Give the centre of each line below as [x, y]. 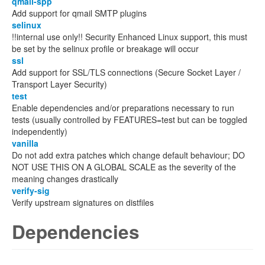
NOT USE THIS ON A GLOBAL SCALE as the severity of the [124, 167]
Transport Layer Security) [59, 84]
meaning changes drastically [65, 179]
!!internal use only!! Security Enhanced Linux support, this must [130, 37]
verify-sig [31, 190]
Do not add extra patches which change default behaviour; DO [128, 155]
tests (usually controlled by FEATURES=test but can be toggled [130, 119]
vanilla [25, 143]
